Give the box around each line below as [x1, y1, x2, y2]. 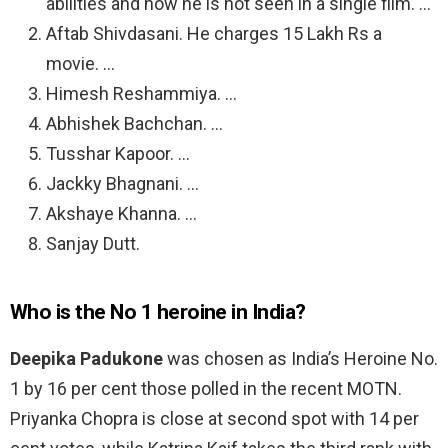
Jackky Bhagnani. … [46, 173, 199, 195]
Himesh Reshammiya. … [46, 83, 237, 105]
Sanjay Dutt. [46, 233, 140, 255]
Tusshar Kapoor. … [46, 143, 190, 165]
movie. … [46, 53, 115, 75]
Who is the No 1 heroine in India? [10, 300, 306, 325]
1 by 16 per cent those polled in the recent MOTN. [10, 378, 402, 400]
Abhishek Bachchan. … [46, 113, 223, 135]
